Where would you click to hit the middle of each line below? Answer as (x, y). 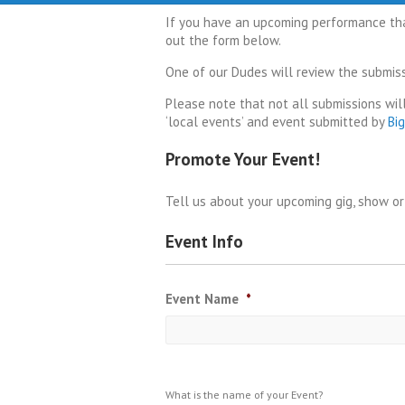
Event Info (204, 241)
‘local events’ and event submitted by (277, 122)
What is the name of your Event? (244, 395)
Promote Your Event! (243, 159)
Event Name (202, 299)
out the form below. (223, 40)
